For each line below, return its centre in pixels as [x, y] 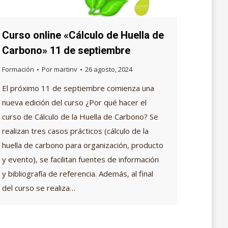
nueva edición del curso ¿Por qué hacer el [74, 103]
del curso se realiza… [39, 188]
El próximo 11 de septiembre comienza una [78, 88]
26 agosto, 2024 [109, 69]
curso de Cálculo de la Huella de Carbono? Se [80, 117]
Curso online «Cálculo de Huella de [83, 35]
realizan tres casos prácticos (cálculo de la [75, 131]
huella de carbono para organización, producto [83, 145]
